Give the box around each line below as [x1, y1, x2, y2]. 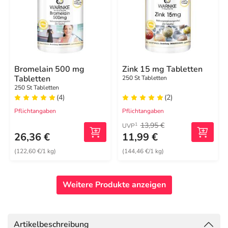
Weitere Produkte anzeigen [62, 179, 166, 190]
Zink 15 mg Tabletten [122, 64, 203, 75]
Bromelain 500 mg [14, 64, 84, 75]
